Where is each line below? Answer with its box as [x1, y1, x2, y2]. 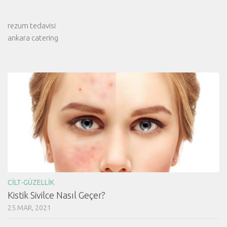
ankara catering [8, 33, 58, 43]
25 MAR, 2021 [8, 203, 51, 212]
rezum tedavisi [8, 21, 56, 30]
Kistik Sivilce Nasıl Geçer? [8, 190, 105, 200]
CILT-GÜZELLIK [8, 178, 54, 186]
